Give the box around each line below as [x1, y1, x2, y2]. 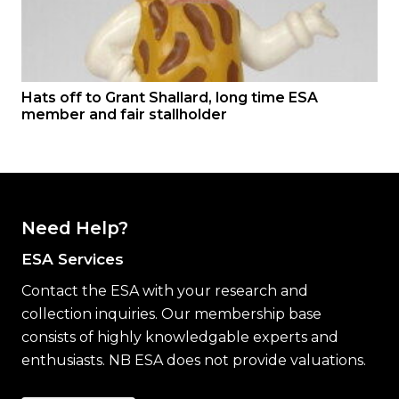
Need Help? [21, 216, 128, 239]
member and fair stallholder [21, 105, 227, 123]
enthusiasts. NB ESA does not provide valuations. [21, 351, 366, 369]
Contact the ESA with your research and [21, 281, 308, 299]
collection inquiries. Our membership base [21, 305, 322, 322]
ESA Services [21, 248, 124, 268]
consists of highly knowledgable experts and [21, 328, 338, 346]
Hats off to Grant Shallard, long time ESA [21, 88, 318, 106]
